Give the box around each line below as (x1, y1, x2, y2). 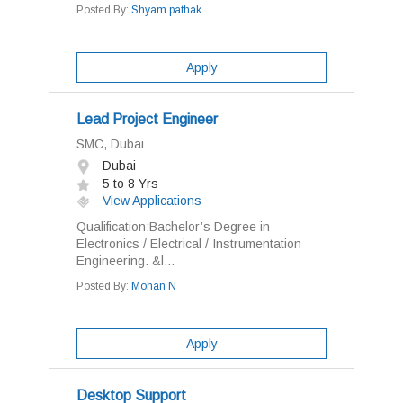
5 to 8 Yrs (99, 176, 158, 191)
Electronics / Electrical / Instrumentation (76, 237, 309, 251)
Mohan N (131, 280, 176, 292)
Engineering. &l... (76, 254, 175, 268)
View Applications (99, 193, 201, 208)
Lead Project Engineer (76, 112, 218, 127)
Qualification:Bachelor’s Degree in (76, 219, 270, 234)
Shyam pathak (131, 4, 201, 16)
